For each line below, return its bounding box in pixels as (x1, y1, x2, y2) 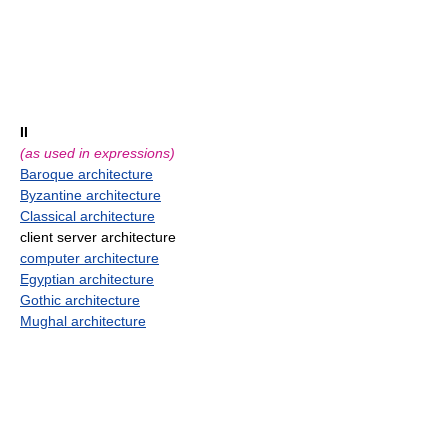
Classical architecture (20, 208, 155, 224)
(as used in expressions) (20, 145, 175, 161)
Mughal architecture (20, 313, 146, 329)
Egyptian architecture (20, 271, 154, 287)
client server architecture (20, 229, 176, 245)
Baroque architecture (20, 166, 153, 182)
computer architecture (20, 250, 159, 266)
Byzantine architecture (20, 187, 161, 203)
